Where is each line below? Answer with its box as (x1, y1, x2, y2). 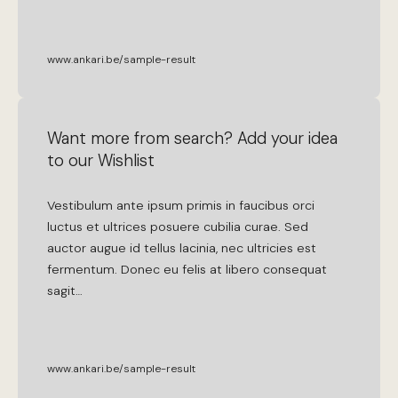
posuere (150, 219, 201, 235)
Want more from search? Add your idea (47, 128, 338, 150)
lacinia (179, 240, 217, 257)
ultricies (247, 240, 294, 257)
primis (187, 197, 223, 214)
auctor (47, 240, 87, 257)
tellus (144, 240, 177, 257)
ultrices (103, 219, 147, 235)
